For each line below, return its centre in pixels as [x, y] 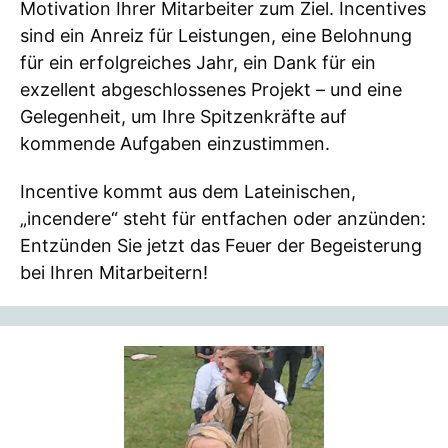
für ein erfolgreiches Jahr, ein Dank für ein [198, 62]
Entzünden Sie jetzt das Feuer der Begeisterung [221, 246]
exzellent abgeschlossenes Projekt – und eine [211, 89]
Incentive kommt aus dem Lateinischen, [188, 192]
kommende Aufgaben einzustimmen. [175, 143]
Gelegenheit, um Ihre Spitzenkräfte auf [183, 116]
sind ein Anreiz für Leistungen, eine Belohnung [216, 35]
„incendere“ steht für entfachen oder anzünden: [223, 219]
